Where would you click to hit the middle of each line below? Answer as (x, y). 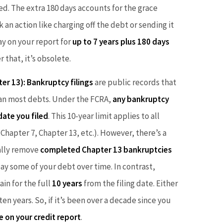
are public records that (135, 82)
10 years (67, 183)
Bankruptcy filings (60, 82)
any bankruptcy (141, 99)
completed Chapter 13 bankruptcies (106, 149)
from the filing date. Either (130, 183)
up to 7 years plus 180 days (121, 42)
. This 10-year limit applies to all (104, 116)
